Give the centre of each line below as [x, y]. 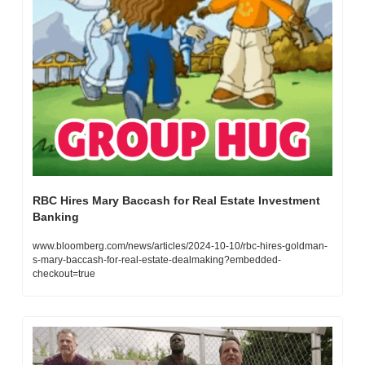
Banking [56, 216]
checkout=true [64, 273]
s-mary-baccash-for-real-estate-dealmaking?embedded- [157, 259]
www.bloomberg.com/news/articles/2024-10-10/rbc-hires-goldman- [180, 246]
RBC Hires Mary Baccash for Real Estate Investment [176, 200]
